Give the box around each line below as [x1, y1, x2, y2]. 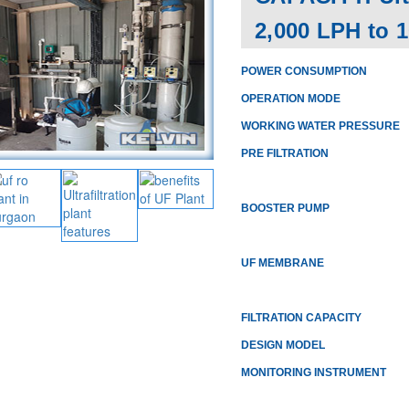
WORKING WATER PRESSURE [240, 120, 400, 132]
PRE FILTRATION [240, 147, 329, 160]
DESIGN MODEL [240, 339, 325, 351]
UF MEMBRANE [240, 257, 324, 269]
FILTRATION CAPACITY [240, 311, 362, 324]
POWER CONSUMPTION [240, 65, 367, 78]
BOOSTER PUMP [240, 202, 330, 215]
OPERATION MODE [240, 92, 341, 105]
